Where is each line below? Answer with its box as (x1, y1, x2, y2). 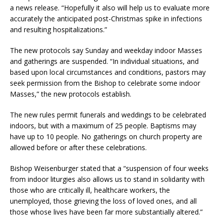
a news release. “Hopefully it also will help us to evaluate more (10, 3, 210, 13)
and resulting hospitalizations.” (10, 25, 107, 35)
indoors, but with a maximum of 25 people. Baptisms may (10, 121, 196, 131)
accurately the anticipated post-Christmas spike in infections (10, 14, 202, 24)
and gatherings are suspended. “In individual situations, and (10, 56, 199, 66)
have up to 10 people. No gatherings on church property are (10, 132, 202, 142)
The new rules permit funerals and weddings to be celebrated (10, 110, 206, 120)
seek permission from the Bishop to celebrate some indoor (10, 78, 200, 88)
